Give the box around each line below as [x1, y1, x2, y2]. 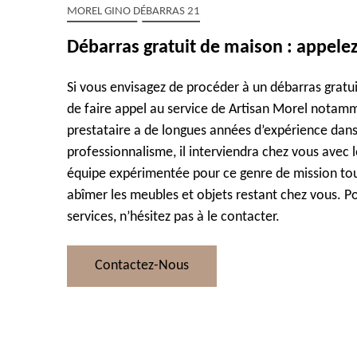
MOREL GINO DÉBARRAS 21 [67, 6, 200, 18]
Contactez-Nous [95, 258, 189, 273]
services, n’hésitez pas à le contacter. [67, 210, 280, 225]
